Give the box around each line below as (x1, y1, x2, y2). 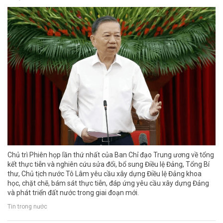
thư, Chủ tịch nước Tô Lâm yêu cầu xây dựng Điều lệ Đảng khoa (7, 170, 202, 178)
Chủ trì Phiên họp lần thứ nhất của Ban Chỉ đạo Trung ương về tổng (7, 151, 214, 159)
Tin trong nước (7, 203, 47, 210)
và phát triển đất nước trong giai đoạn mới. (7, 189, 139, 197)
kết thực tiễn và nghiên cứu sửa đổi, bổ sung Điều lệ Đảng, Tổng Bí (7, 160, 210, 169)
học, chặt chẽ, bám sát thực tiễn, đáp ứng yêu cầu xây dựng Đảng (7, 179, 209, 188)
